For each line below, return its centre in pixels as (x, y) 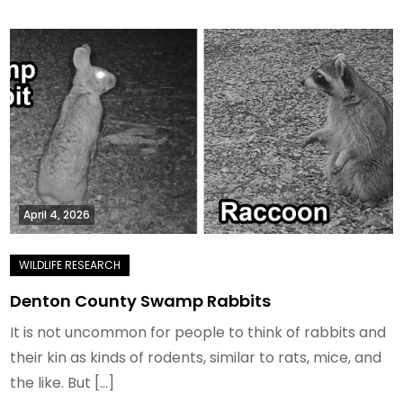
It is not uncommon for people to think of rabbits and (198, 333)
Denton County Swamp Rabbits (141, 301)
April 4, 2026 (57, 215)
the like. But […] (63, 383)
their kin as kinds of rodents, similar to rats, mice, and (196, 358)
